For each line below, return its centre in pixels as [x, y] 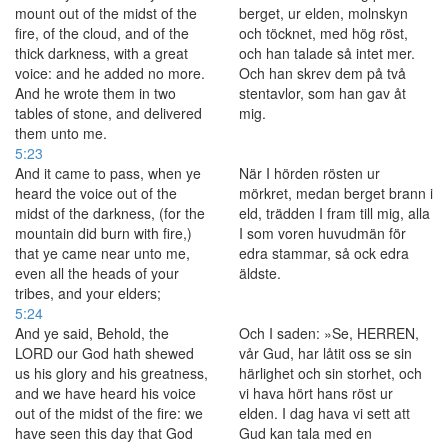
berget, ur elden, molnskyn [323, 13]
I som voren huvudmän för [322, 233]
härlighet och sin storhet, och [330, 373]
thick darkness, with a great [101, 53]
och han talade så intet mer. [327, 53]
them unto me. [61, 133]
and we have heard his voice [105, 393]
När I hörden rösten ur [309, 173]
